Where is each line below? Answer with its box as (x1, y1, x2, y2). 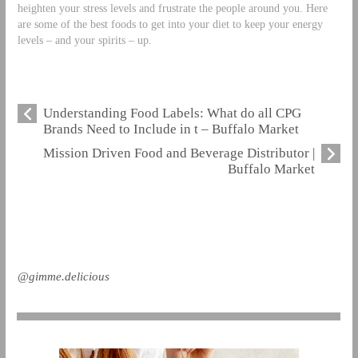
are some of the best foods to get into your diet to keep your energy (17, 18, 323, 30)
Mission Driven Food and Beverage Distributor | (43, 145, 316, 161)
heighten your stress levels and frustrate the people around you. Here (17, 2, 328, 14)
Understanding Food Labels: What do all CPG (42, 105, 301, 121)
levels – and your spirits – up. (17, 34, 152, 46)
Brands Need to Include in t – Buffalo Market (42, 121, 299, 137)
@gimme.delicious (17, 269, 109, 283)
